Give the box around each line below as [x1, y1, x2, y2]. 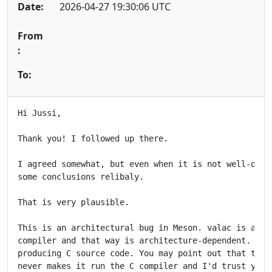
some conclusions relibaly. [18, 171, 144, 182]
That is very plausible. [18, 197, 129, 207]
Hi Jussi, [18, 107, 61, 118]
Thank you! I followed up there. [18, 133, 168, 143]
